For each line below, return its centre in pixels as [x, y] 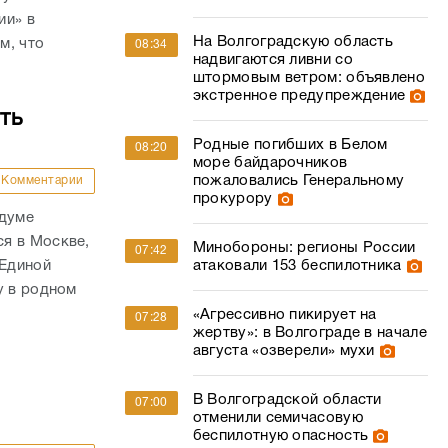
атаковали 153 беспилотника [297, 266]
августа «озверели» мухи [283, 351]
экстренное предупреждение [299, 96]
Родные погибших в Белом [290, 145]
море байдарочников [270, 163]
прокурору [232, 199]
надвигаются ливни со [272, 60]
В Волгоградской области [287, 400]
